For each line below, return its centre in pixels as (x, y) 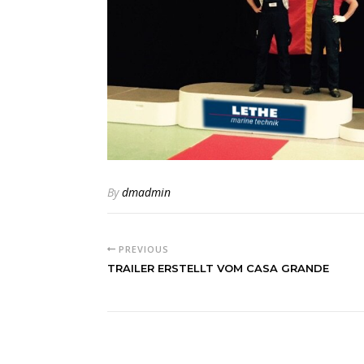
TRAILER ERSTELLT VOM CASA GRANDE (218, 268)
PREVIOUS (142, 249)
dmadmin (146, 192)
